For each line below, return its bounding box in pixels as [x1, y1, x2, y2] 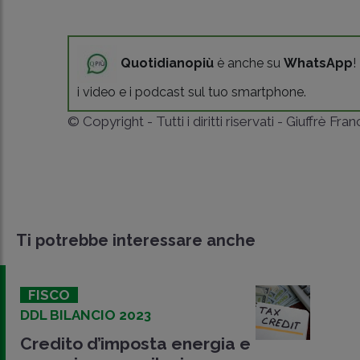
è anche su [214, 55, 284, 71]
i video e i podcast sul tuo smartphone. [77, 84, 307, 100]
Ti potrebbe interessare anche [16, 230, 256, 250]
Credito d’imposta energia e [20, 333, 251, 354]
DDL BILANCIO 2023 [20, 306, 151, 323]
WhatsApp [284, 55, 354, 71]
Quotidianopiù [121, 55, 215, 71]
